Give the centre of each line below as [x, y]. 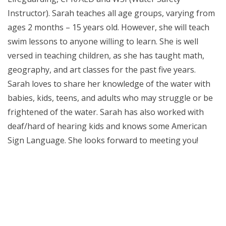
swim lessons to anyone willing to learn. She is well [103, 41]
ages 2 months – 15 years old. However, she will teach [108, 27]
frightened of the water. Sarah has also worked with [106, 112]
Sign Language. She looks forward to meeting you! [103, 140]
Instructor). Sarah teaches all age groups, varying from [111, 13]
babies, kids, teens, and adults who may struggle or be [110, 98]
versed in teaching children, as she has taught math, [106, 55]
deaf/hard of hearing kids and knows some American [107, 126]
